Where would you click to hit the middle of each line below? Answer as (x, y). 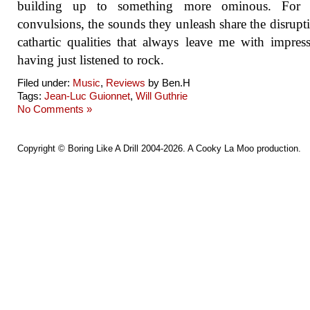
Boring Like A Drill (103, 148)
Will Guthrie (162, 96)
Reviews (126, 83)
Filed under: (45, 83)
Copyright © (43, 148)
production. (277, 148)
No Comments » (55, 109)
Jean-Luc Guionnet (87, 96)
